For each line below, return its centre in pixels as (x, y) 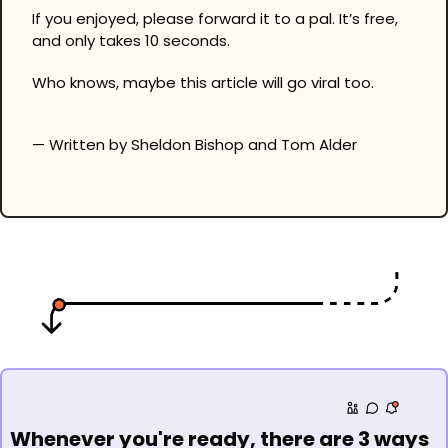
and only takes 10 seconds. (131, 40)
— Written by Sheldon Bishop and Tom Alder (194, 144)
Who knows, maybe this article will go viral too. (203, 82)
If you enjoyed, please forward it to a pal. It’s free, (215, 18)
